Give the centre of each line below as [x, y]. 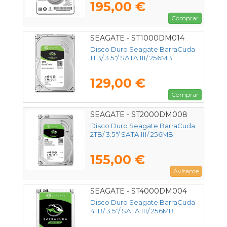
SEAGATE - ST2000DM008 [139, 115]
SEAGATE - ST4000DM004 [139, 191]
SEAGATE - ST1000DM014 [137, 38]
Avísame [186, 171]
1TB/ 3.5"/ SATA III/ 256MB [131, 58]
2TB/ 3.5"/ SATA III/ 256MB [132, 135]
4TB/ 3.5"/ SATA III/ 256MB [132, 211]
